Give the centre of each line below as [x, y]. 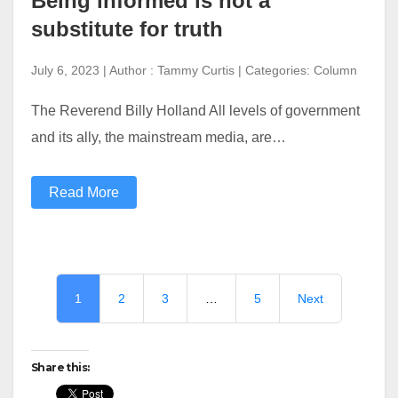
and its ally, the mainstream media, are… [159, 137]
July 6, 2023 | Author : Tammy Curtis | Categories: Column [194, 70]
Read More [84, 192]
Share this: [60, 367]
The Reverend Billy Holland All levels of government [195, 111]
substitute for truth [127, 29]
